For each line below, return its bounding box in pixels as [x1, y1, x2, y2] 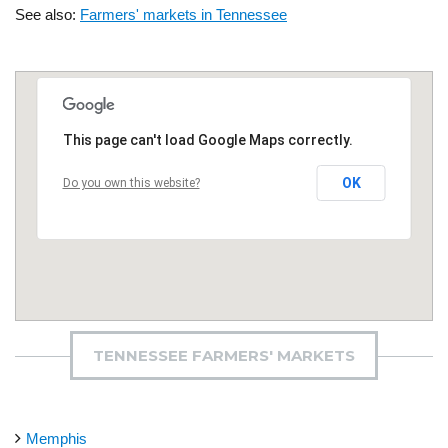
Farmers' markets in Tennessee [80, 6, 287, 23]
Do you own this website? [62, 176, 200, 190]
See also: [15, 6, 80, 23]
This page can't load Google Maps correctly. [62, 132, 353, 148]
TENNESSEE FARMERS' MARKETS [93, 346, 355, 365]
